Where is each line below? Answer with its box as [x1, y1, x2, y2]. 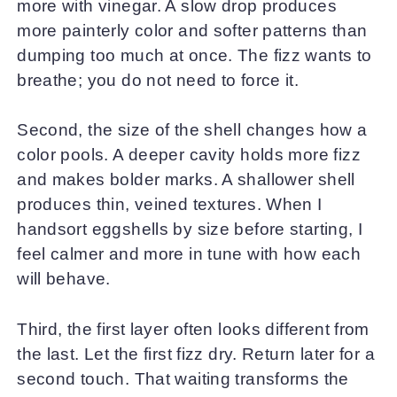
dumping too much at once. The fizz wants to [17, 45, 372, 65]
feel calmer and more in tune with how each [17, 245, 362, 264]
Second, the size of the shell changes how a [17, 121, 368, 140]
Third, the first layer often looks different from [17, 319, 370, 339]
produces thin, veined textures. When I [17, 195, 323, 214]
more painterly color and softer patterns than [17, 20, 368, 40]
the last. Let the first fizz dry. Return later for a [17, 344, 375, 363]
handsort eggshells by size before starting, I [17, 220, 363, 239]
